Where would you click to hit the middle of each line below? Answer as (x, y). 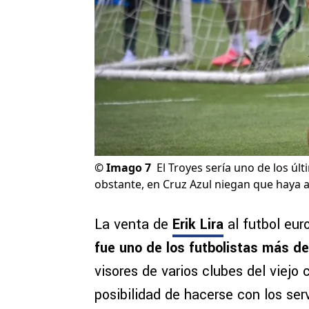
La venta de (133, 225)
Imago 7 (129, 168)
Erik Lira (198, 225)
